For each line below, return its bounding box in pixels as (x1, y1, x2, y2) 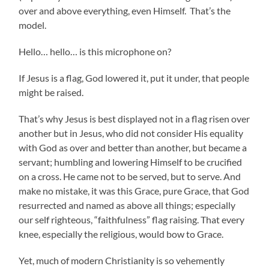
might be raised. (19, 86, 84, 98)
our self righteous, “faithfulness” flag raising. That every (19, 213, 245, 225)
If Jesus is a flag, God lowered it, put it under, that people (19, 71, 250, 83)
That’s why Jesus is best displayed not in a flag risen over (19, 112, 250, 124)
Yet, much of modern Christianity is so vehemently (19, 254, 225, 266)
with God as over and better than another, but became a (19, 141, 247, 153)
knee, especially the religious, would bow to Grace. (19, 228, 224, 240)
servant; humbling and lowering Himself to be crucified (19, 156, 243, 168)
